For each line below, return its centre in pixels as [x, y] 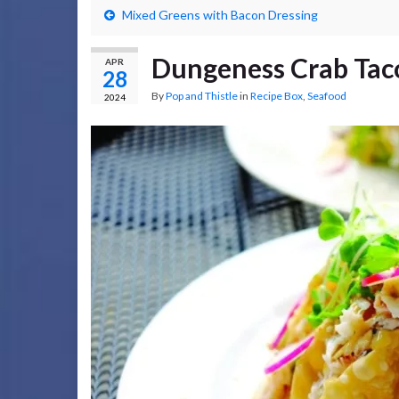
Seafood [327, 96]
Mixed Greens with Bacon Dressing [220, 15]
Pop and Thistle [202, 96]
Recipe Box [277, 96]
